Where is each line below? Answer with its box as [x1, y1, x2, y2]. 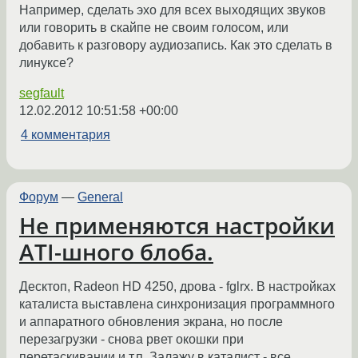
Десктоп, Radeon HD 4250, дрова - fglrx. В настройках [19, 280, 336, 294]
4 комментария [21, 127, 110, 141]
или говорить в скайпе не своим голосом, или [19, 20, 288, 34]
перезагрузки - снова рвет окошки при [19, 332, 244, 347]
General [78, 189, 123, 204]
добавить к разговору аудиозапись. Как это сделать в [19, 38, 332, 52]
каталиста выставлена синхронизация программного [19, 297, 335, 312]
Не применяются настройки [19, 210, 335, 241]
